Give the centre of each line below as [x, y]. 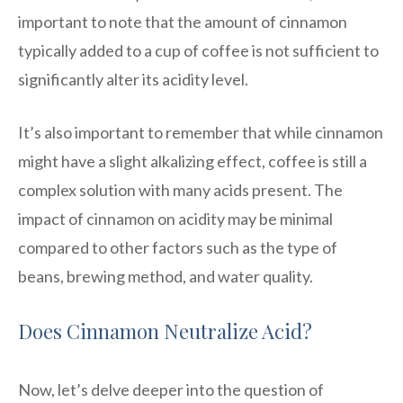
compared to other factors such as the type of [178, 247]
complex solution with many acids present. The [180, 189]
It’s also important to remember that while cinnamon [201, 132]
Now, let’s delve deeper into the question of [171, 389]
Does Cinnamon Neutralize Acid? [165, 331]
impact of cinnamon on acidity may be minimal [175, 218]
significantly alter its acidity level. [133, 79]
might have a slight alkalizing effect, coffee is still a [193, 161]
